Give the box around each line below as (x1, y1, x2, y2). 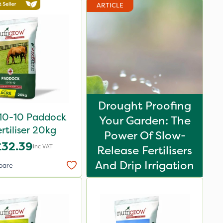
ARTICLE (97, 1, 123, 9)
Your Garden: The (99, 113, 191, 128)
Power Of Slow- (104, 128, 186, 143)
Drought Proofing (98, 98, 191, 113)
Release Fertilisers (97, 143, 192, 158)
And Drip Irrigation (95, 158, 194, 173)
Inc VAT (33, 142, 53, 150)
